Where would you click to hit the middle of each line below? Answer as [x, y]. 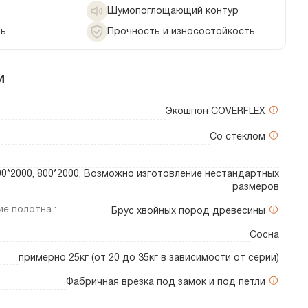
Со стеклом [239, 137]
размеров [256, 188]
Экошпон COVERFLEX [217, 112]
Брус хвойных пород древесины [190, 212]
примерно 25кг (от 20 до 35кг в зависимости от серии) [149, 258]
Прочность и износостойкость [181, 32]
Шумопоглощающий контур [173, 11]
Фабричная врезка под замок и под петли [167, 283]
